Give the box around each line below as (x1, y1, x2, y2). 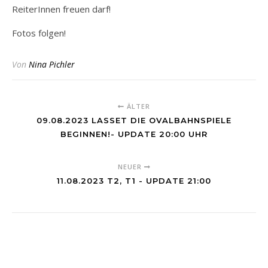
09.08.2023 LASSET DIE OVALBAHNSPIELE (36, 115, 232, 125)
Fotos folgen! (12, 26, 66, 39)
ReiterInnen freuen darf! (12, 2, 111, 15)
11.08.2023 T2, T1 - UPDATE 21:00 (57, 175, 211, 185)
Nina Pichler (29, 58, 75, 70)
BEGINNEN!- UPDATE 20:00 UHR (60, 129, 208, 139)
